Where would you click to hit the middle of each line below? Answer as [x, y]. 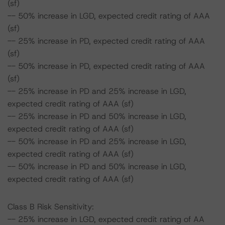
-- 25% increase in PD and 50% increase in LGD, [97, 116]
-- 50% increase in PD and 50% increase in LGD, [97, 166]
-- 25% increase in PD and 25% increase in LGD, [97, 91]
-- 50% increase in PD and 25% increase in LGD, [97, 141]
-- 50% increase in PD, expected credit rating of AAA [106, 66]
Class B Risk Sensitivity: [51, 207]
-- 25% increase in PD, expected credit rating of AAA [106, 41]
